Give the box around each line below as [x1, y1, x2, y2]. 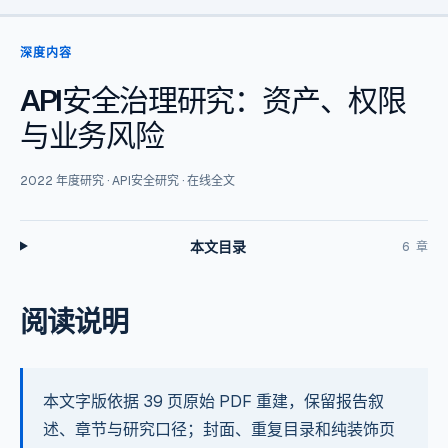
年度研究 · [53, 173, 112, 189]
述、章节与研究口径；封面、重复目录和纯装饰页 [43, 419, 395, 440]
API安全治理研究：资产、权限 [20, 81, 406, 120]
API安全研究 [112, 173, 179, 189]
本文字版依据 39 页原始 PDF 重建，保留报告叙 [43, 391, 384, 412]
